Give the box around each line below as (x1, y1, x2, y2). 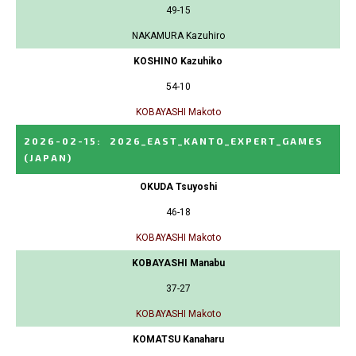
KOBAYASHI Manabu (131, 257, 225, 269)
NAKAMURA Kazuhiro (131, 29, 225, 41)
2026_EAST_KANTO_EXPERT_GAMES (110, 134, 323, 146)
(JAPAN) (24, 151, 72, 163)
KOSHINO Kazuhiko (133, 55, 222, 67)
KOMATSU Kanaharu (132, 333, 224, 345)
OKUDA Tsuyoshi (139, 180, 217, 192)
